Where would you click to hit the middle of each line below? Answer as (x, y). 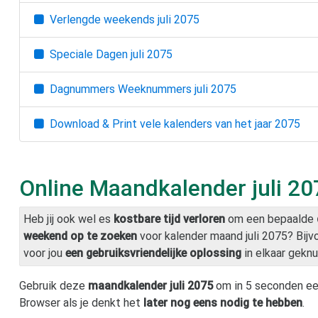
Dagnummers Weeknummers (119, 89)
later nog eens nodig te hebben (223, 302)
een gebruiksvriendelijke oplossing (153, 253)
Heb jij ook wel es (68, 219)
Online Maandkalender (136, 188)
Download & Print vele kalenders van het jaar (159, 124)
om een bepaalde (271, 219)
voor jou (44, 253)
